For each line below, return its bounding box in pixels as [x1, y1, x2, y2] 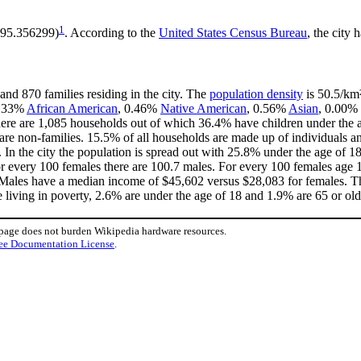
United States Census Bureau [159, 26, 307, 40]
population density [210, 87, 303, 102]
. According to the [64, 26, 159, 40]
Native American [160, 102, 247, 116]
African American [27, 102, 118, 116]
